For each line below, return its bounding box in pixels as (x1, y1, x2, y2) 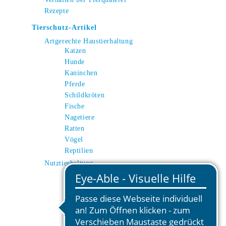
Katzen (65, 47, 86, 54)
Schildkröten (65, 91, 105, 99)
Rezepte (44, 7, 69, 15)
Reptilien (65, 147, 93, 154)
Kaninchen (65, 69, 98, 77)
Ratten (65, 125, 85, 132)
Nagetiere (65, 114, 95, 121)
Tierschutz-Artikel (32, 24, 97, 31)
